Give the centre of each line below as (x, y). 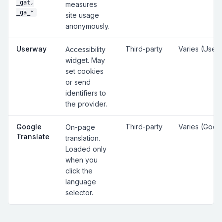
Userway (31, 49)
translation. (83, 138)
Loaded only (86, 149)
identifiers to (86, 93)
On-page (80, 127)
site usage (82, 15)
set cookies (84, 71)
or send (78, 82)
